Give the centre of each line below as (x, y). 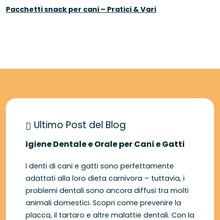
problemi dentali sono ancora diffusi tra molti (107, 191)
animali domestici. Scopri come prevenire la (103, 203)
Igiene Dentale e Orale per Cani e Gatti (105, 144)
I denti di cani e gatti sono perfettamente (100, 166)
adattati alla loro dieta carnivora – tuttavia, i (105, 179)
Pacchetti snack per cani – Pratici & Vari (81, 10)
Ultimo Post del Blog (79, 125)
